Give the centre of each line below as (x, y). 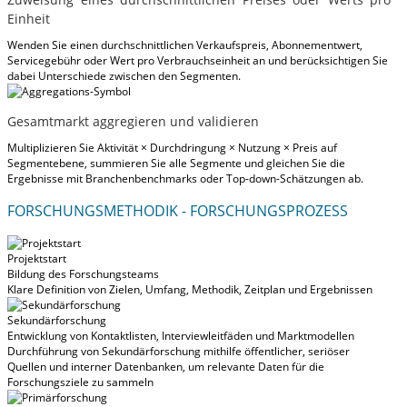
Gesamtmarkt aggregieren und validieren (133, 121)
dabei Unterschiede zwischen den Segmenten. (124, 75)
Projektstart (37, 258)
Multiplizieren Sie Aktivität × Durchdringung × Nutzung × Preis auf (172, 147)
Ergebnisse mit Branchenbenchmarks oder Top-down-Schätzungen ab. (185, 178)
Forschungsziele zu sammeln (80, 382)
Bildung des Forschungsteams (83, 273)
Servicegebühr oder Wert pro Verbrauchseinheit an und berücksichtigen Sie (198, 60)
